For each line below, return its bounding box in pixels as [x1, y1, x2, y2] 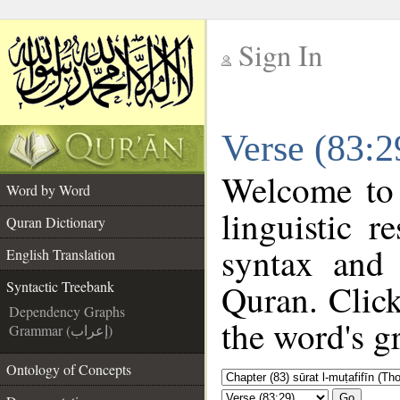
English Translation [6, 245, 115, 263]
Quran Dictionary [6, 212, 105, 231]
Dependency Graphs [9, 302, 125, 321]
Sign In [238, 36, 322, 74]
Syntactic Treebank [6, 277, 114, 296]
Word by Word [6, 180, 90, 199]
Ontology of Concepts [6, 360, 131, 379]
